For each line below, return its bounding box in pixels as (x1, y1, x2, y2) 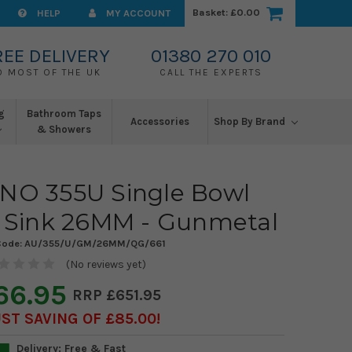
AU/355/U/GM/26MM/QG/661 (24, 236, 166, 249)
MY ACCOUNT (104, 7, 170, 19)
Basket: (192, 6, 228, 19)
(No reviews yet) (65, 257, 146, 271)
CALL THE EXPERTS (159, 67, 262, 78)
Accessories (130, 115, 189, 127)
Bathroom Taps (27, 108, 101, 119)
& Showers (37, 123, 91, 135)
